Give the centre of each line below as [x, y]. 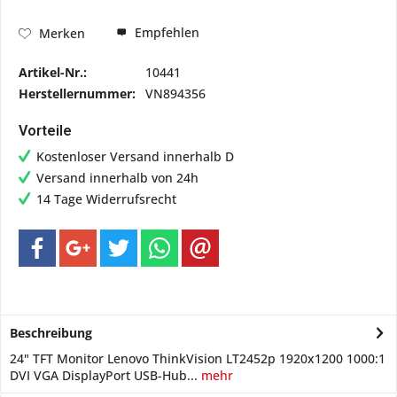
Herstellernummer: [77, 93]
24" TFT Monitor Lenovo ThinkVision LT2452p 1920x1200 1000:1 [198, 358]
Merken [62, 33]
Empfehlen [165, 32]
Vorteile [45, 131]
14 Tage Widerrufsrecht [106, 199]
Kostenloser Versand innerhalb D [135, 156]
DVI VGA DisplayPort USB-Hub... [104, 375]
